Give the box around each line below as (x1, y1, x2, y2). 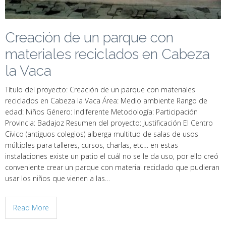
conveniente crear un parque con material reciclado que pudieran (5, 162, 219, 172)
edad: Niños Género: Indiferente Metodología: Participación (5, 107, 198, 117)
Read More (13, 203, 49, 212)
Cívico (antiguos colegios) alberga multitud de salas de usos (5, 129, 198, 139)
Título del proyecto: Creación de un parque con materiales (5, 85, 195, 94)
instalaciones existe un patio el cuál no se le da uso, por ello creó (5, 151, 218, 161)
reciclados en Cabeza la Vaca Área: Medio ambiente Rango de (5, 96, 207, 105)
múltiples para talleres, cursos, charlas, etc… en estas (5, 140, 178, 150)
